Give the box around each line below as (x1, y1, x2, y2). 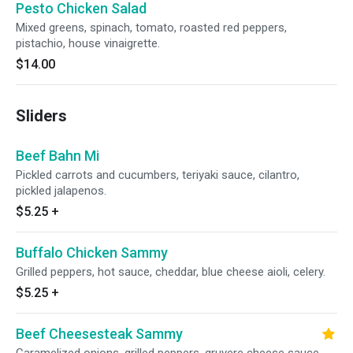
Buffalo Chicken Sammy (16, 244, 168, 261)
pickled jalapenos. (16, 184, 106, 198)
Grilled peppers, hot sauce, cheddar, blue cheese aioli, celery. (16, 265, 325, 279)
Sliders (16, 106, 67, 125)
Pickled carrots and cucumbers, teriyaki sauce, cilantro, (16, 168, 299, 182)
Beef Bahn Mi (16, 147, 99, 164)
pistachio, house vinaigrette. (16, 36, 160, 50)
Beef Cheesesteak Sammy (16, 325, 183, 342)
